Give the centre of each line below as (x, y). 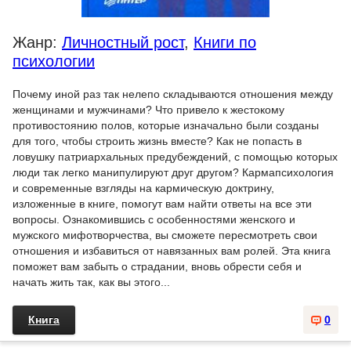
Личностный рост (123, 43)
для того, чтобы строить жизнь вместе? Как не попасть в (157, 141)
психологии (54, 62)
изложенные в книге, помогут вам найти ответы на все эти (162, 204)
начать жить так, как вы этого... (91, 282)
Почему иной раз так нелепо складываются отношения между (173, 94)
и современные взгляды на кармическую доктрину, (143, 188)
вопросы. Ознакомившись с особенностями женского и (154, 220)
